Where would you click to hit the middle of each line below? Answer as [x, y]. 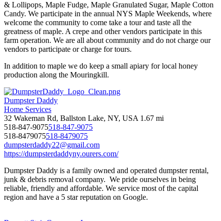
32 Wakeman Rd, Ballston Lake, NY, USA [71, 118]
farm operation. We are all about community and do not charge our [107, 40]
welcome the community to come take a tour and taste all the [98, 22]
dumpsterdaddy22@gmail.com [52, 145]
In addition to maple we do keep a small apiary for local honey [101, 66]
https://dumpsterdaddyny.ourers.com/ [61, 153]
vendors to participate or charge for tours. [68, 49]
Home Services [28, 109]
